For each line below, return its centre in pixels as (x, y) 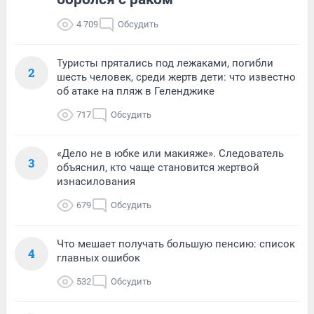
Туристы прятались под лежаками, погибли (165, 63)
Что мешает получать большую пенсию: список (176, 244)
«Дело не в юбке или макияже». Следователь (170, 153)
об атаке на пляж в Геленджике (136, 91)
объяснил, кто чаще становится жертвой (158, 167)
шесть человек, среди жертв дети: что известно (176, 77)
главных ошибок (98, 258)
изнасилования (96, 181)
